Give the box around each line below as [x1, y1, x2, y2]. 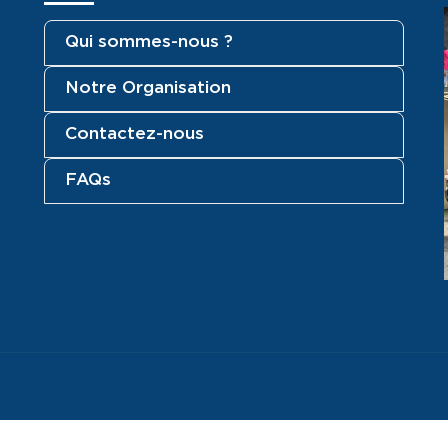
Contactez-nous [65, 122, 204, 143]
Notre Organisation [65, 76, 231, 97]
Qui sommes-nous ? [65, 30, 233, 51]
